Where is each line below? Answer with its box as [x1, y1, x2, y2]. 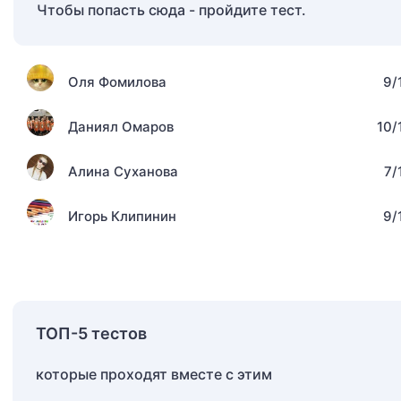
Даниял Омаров [68, 118, 174, 136]
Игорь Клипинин [68, 208, 176, 226]
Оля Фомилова [68, 73, 166, 91]
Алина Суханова [68, 163, 178, 181]
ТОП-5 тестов [36, 324, 147, 344]
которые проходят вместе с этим [36, 365, 272, 384]
